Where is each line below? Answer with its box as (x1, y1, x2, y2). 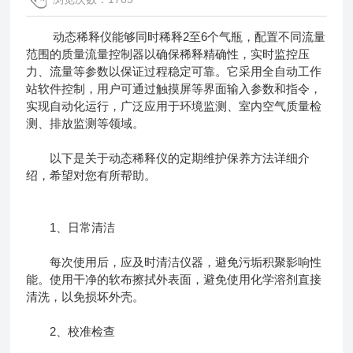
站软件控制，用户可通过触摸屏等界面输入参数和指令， (26, 81, 322, 95)
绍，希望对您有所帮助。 (26, 168, 157, 182)
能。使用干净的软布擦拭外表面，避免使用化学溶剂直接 (26, 272, 322, 286)
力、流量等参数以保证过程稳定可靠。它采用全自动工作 (26, 64, 322, 78)
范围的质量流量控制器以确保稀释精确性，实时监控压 (26, 46, 310, 61)
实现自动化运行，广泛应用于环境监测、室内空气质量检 (26, 98, 322, 113)
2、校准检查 (26, 324, 116, 338)
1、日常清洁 (26, 220, 116, 234)
